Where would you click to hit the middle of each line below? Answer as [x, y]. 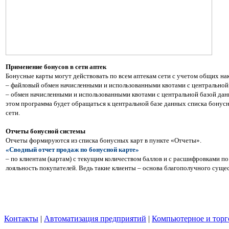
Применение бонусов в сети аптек [56, 66]
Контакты [21, 219]
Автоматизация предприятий [95, 219]
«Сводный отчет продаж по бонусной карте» [72, 149]
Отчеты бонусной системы [45, 131]
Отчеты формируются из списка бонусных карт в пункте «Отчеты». [104, 140]
